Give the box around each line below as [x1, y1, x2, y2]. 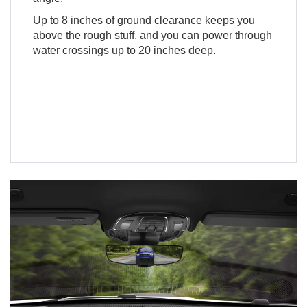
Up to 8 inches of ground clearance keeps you [32, 14, 255, 27]
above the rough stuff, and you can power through [32, 29, 272, 42]
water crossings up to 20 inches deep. [32, 45, 216, 57]
